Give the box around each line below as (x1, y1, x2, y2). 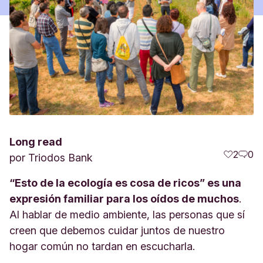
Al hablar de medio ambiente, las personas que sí (9, 208, 245, 221)
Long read (9, 135, 62, 148)
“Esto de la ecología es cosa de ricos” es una (9, 176, 241, 189)
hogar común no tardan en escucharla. (9, 240, 195, 252)
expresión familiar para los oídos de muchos (9, 192, 239, 205)
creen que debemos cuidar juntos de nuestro (9, 224, 225, 237)
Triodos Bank (28, 151, 93, 164)
